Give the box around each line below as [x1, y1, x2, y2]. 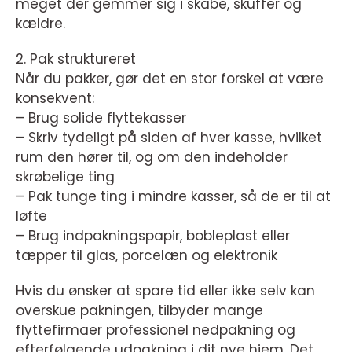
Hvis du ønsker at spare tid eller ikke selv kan [16, 281, 315, 301]
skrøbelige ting [16, 167, 115, 187]
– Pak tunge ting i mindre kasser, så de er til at [16, 187, 331, 207]
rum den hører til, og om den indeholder [16, 148, 288, 167]
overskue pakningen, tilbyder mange [16, 301, 263, 321]
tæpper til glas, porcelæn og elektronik [16, 246, 277, 266]
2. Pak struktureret [16, 49, 136, 69]
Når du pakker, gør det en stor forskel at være [16, 69, 324, 89]
